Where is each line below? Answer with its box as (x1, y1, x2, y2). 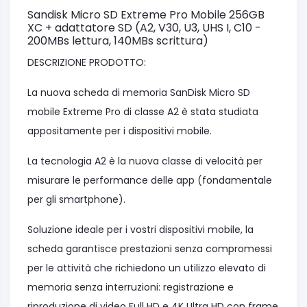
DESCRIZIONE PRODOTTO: (27, 56, 146, 70)
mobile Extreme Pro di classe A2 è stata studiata (27, 105, 258, 119)
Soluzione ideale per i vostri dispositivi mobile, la (27, 223, 254, 237)
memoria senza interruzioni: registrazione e (27, 280, 234, 295)
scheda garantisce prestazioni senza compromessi (27, 242, 272, 256)
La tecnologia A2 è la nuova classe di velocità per (27, 154, 262, 169)
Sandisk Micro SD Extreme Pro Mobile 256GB (27, 7, 265, 23)
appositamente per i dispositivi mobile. (27, 124, 214, 138)
